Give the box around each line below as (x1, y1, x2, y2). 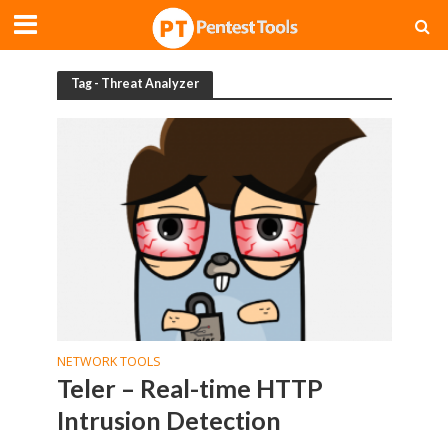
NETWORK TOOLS (56, 353, 161, 371)
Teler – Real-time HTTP (56, 373, 323, 404)
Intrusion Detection (56, 405, 281, 436)
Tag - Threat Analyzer (70, 76, 199, 91)
